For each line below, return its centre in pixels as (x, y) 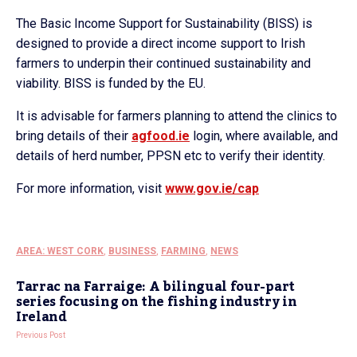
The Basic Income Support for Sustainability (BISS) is (164, 23)
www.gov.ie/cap (212, 188)
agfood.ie (161, 135)
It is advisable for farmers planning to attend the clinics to (177, 116)
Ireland (41, 317)
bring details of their (74, 135)
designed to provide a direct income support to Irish (161, 43)
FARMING (183, 251)
